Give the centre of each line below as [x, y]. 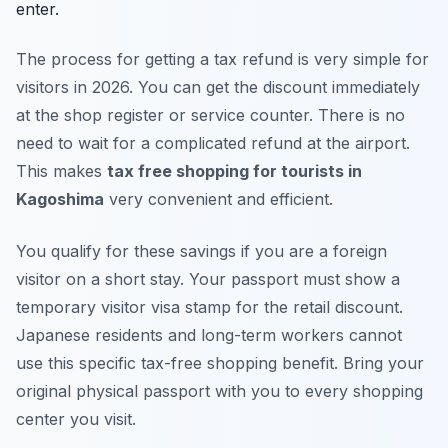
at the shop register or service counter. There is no [210, 115]
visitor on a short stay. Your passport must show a [208, 279]
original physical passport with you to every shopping [219, 391]
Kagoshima [60, 199]
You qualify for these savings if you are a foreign [201, 251]
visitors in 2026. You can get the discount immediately [218, 87]
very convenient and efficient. [218, 199]
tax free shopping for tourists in [234, 171]
